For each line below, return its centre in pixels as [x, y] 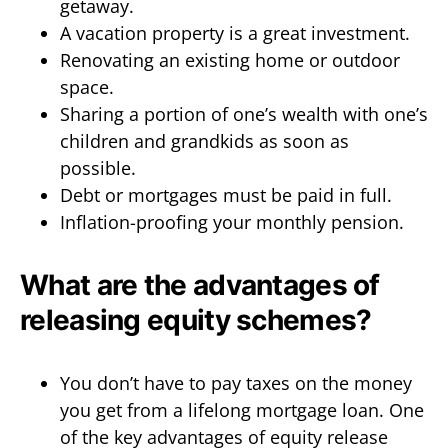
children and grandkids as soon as [204, 140]
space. [89, 86]
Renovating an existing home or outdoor [230, 59]
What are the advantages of [200, 284]
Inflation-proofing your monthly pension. [234, 221]
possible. [100, 167]
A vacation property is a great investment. [237, 32]
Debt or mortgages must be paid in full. [228, 194]
